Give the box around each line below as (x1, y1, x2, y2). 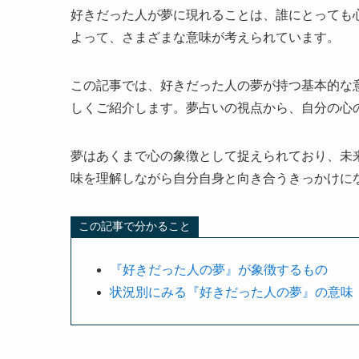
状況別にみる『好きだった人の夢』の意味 (110, 284, 353, 299)
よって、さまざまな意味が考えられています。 (71, 30, 340, 44)
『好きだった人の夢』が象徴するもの (110, 262, 328, 276)
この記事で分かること (79, 220, 192, 233)
